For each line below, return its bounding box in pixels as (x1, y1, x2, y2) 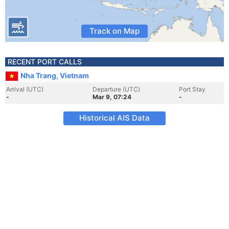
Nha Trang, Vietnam (20, 71, 89, 80)
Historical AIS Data (79, 113, 150, 123)
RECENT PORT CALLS (8, 57, 82, 66)
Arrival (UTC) (6, 85, 43, 93)
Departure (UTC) (93, 85, 140, 93)
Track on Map (89, 26, 140, 36)
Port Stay (179, 85, 205, 93)
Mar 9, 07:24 (93, 93, 131, 101)
